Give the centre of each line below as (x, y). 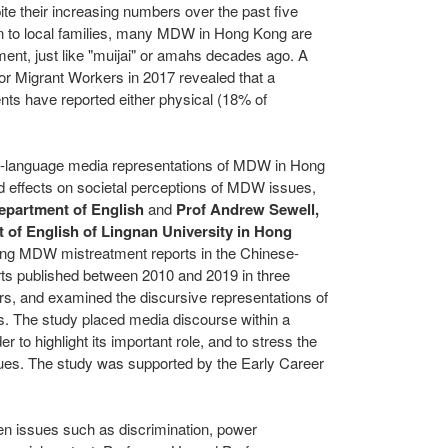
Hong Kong (250, 32)
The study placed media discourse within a (149, 318)
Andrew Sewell (262, 209)
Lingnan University (167, 231)
